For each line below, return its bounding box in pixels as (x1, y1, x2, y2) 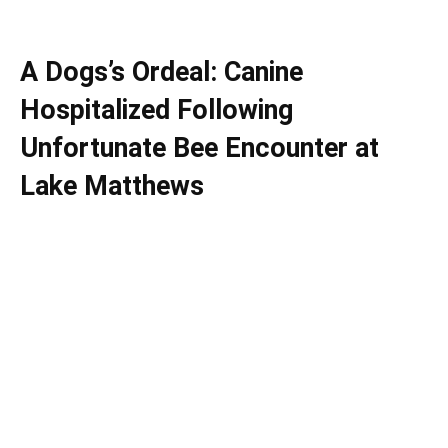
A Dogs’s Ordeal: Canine (20, 55, 303, 88)
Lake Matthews (20, 169, 204, 202)
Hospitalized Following (20, 93, 293, 126)
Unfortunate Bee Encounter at (20, 131, 379, 164)
